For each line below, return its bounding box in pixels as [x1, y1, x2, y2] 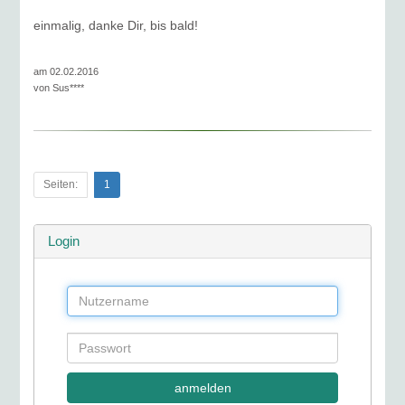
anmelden [174, 381, 231, 395]
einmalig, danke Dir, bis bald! [33, 18, 199, 33]
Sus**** [52, 82, 85, 93]
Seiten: [43, 178, 79, 191]
